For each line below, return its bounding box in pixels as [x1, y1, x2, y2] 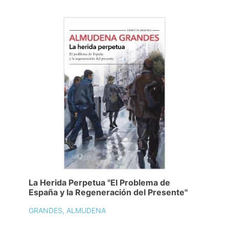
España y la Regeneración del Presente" [29, 187, 188, 198]
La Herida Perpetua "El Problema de [29, 177, 170, 188]
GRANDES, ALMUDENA [29, 206, 106, 215]
